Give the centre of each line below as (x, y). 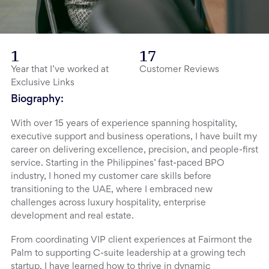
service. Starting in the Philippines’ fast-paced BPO (118, 163)
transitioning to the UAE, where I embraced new (112, 189)
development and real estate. (72, 216)
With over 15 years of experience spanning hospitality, (124, 123)
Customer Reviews (179, 69)
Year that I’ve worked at (60, 69)
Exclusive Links (43, 83)
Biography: (37, 99)
